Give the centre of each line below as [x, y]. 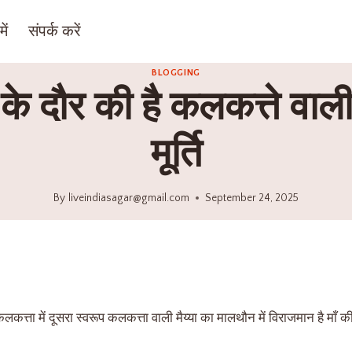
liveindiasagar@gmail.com [128, 198]
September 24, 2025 [251, 198]
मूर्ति [176, 156]
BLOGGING [176, 73]
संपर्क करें [55, 31]
